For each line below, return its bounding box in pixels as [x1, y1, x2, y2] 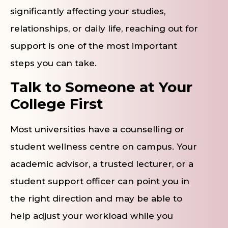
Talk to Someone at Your [10, 78, 192, 96]
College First [10, 95, 103, 113]
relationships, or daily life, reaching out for [10, 23, 198, 34]
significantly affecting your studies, [10, 6, 165, 16]
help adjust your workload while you [10, 211, 173, 221]
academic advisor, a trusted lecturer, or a [10, 159, 193, 169]
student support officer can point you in [10, 176, 189, 187]
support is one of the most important [10, 40, 177, 51]
